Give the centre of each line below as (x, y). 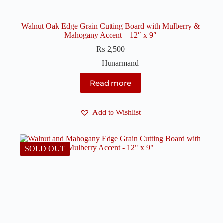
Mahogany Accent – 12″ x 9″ (110, 35)
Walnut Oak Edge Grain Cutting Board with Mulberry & (110, 26)
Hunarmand (120, 63)
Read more (110, 83)
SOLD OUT (45, 149)
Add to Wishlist (117, 112)
